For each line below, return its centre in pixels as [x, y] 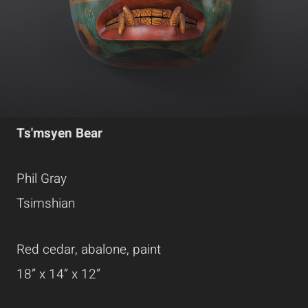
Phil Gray [42, 179]
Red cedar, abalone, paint [89, 249]
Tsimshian [46, 204]
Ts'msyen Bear [61, 133]
